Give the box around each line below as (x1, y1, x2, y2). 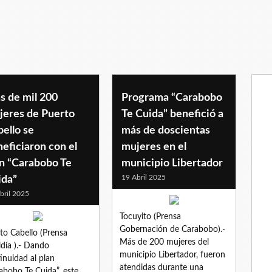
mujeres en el (121, 141, 186, 152)
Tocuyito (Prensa (120, 212, 181, 221)
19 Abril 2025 (121, 173, 166, 181)
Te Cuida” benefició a (121, 108, 223, 120)
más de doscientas (121, 124, 210, 136)
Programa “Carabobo (121, 92, 222, 103)
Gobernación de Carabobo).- (120, 225, 225, 234)
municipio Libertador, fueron (120, 250, 225, 259)
